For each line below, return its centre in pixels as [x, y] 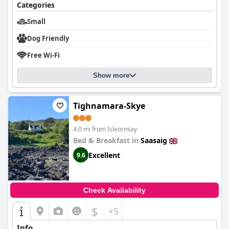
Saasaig [154, 140]
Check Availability [114, 190]
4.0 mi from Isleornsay [105, 129]
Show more [111, 75]
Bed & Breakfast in [107, 140]
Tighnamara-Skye [109, 106]
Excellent [104, 155]
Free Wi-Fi [43, 55]
